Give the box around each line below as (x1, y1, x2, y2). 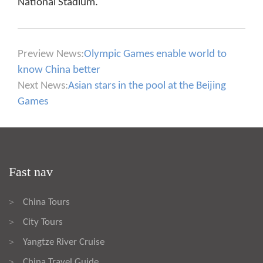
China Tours (23, 197, 70, 207)
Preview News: (18, 49, 84, 60)
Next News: (18, 80, 68, 92)
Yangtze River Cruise (23, 237, 104, 247)
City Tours (23, 217, 63, 227)
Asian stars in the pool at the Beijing (68, 80, 226, 92)
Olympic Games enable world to (84, 49, 227, 60)
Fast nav (9, 164, 53, 179)
